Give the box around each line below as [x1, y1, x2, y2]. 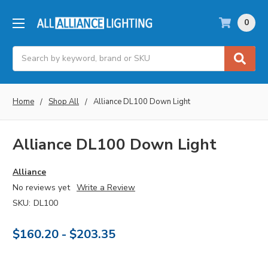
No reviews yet [13, 182, 70, 194]
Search [13, 46, 39, 58]
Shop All [48, 96, 79, 107]
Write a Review [76, 182, 135, 194]
